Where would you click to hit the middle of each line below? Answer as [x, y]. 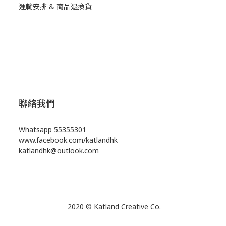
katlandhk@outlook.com [59, 151]
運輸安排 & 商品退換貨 [55, 7]
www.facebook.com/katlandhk [68, 140]
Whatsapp [36, 130]
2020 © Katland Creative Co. [113, 207]
